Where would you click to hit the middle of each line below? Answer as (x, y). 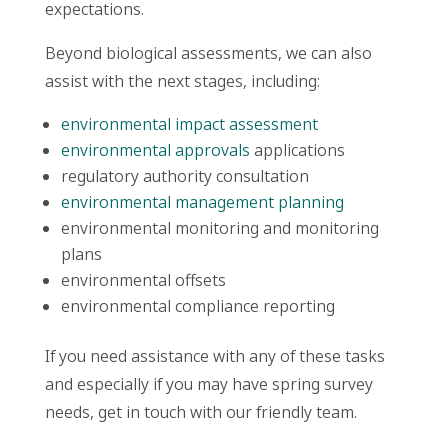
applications (297, 150)
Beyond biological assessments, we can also (208, 53)
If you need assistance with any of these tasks (214, 356)
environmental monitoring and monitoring (219, 228)
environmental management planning (202, 202)
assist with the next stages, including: (182, 81)
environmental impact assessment (189, 124)
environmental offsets (143, 280)
